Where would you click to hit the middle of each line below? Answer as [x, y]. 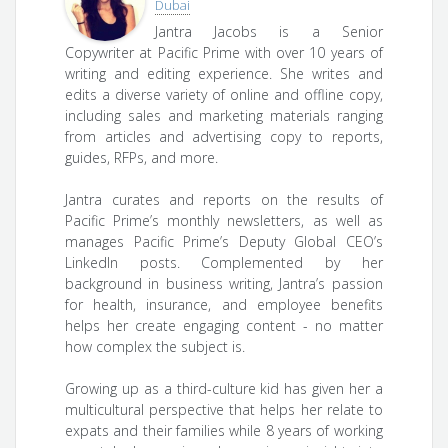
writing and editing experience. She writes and [224, 74]
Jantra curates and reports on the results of [224, 200]
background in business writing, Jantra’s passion [224, 284]
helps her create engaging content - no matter [224, 326]
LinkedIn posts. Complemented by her [224, 263]
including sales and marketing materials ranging [224, 116]
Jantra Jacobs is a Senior [269, 32]
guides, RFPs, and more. [142, 158]
